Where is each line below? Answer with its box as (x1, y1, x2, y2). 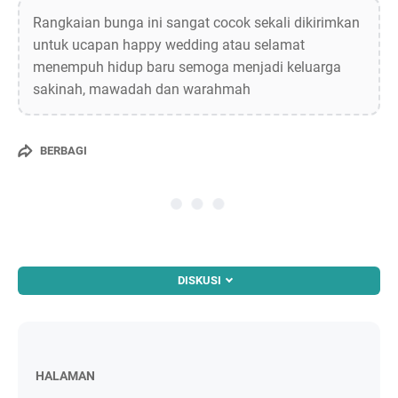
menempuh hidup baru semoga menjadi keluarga (33, 58, 341, 76)
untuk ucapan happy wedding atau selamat (33, 36, 305, 53)
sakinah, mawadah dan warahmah (33, 80, 251, 98)
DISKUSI (177, 273, 221, 287)
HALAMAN (36, 368, 95, 383)
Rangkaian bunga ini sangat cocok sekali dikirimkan (33, 13, 360, 31)
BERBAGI (40, 144, 87, 158)
